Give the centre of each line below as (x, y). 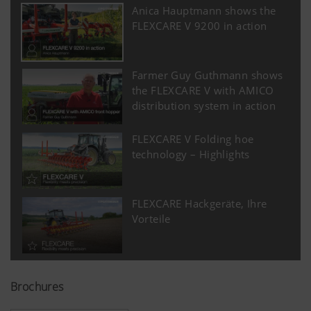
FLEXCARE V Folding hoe (193, 139)
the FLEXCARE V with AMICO (203, 90)
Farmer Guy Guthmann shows (207, 75)
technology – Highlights (191, 154)
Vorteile (151, 219)
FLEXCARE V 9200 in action (199, 25)
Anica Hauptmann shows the (204, 10)
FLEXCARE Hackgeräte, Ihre (199, 204)
